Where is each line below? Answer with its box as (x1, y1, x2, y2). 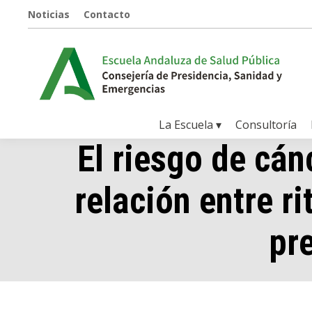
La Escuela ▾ (158, 117, 221, 133)
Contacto (84, 7, 130, 21)
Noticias (28, 7, 70, 21)
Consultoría (235, 117, 297, 133)
